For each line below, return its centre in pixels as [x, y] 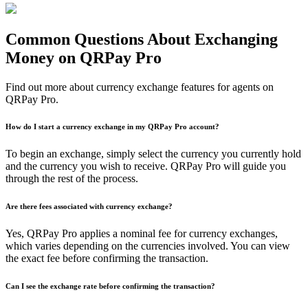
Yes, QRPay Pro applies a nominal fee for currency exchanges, [142, 234]
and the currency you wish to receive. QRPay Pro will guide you [146, 166]
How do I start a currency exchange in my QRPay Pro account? [112, 127]
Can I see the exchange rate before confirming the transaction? [110, 286]
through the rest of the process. [72, 179]
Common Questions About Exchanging [142, 39]
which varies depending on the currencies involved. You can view [148, 246]
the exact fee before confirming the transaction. [107, 258]
